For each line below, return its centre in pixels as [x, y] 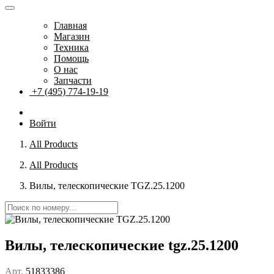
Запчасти [73, 81]
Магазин [72, 37]
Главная [70, 26]
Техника [71, 48]
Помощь [71, 59]
